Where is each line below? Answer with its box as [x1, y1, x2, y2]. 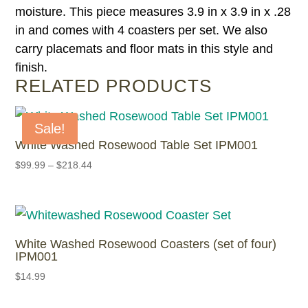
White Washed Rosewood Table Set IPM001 [15, 137, 258, 152]
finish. [15, 60, 48, 74]
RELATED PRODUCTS [15, 75, 212, 96]
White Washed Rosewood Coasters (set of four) [15, 236, 277, 251]
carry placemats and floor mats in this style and [15, 41, 274, 56]
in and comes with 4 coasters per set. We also [15, 23, 268, 37]
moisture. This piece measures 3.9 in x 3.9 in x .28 [15, 4, 291, 19]
